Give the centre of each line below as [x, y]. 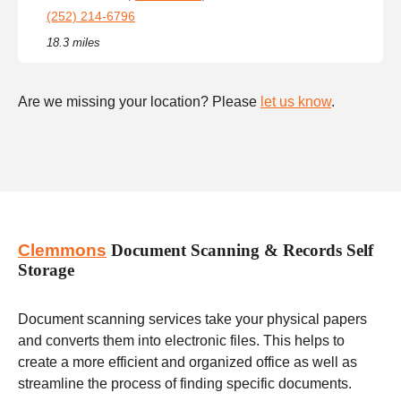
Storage [46, 270]
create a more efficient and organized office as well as [188, 362]
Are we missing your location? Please [139, 101]
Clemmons [62, 251]
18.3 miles [73, 42]
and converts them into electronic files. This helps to [181, 340]
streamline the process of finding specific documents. [185, 383]
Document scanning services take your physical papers [192, 319]
